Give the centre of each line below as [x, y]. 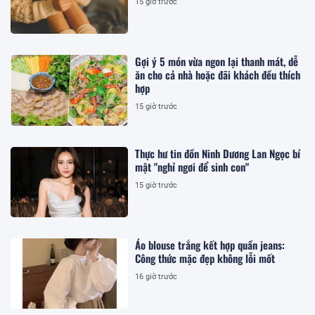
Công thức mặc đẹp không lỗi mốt [205, 258]
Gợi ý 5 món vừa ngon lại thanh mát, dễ [217, 62]
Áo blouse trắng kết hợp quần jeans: [210, 245]
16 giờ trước [156, 277]
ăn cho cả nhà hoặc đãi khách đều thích [218, 75]
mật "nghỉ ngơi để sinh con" [192, 166]
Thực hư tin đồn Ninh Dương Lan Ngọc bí [218, 153]
